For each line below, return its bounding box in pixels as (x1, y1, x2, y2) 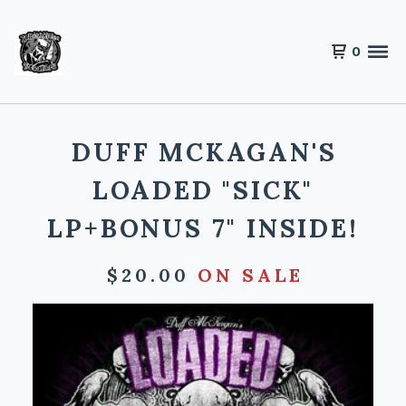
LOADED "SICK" (92, 174, 314, 207)
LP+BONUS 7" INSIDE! (47, 212, 359, 245)
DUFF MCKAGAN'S (72, 136, 337, 169)
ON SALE (197, 264, 304, 286)
